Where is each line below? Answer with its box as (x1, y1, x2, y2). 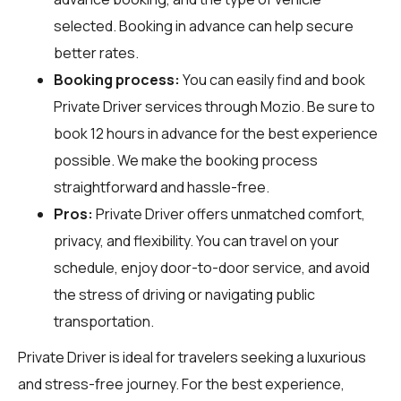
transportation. (54, 311, 154, 331)
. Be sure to (301, 96, 375, 116)
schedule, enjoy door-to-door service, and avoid (54, 257, 370, 277)
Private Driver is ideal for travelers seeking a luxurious (18, 346, 366, 367)
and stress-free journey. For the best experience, (18, 373, 345, 394)
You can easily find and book (180, 69, 365, 90)
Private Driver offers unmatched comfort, (93, 203, 365, 224)
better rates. (54, 42, 139, 63)
